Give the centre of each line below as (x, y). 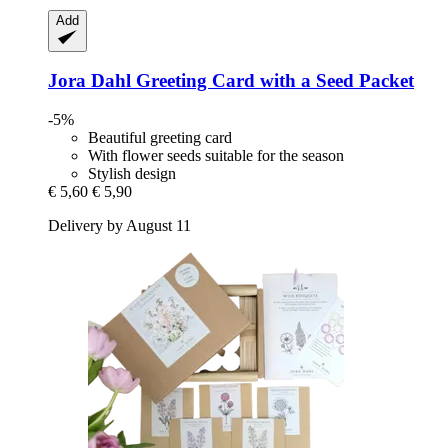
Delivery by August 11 (119, 226)
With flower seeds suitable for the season (216, 156)
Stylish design (132, 174)
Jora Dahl (89, 81)
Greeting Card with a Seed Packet (272, 81)
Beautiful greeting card (160, 138)
